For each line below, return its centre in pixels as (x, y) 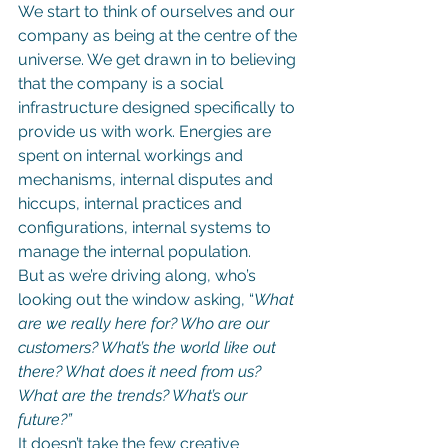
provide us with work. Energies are (146, 131)
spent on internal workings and (132, 155)
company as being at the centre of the (159, 35)
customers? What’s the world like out (149, 347)
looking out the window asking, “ (136, 299)
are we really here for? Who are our (145, 323)
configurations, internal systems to (146, 227)
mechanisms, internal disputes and (147, 179)
